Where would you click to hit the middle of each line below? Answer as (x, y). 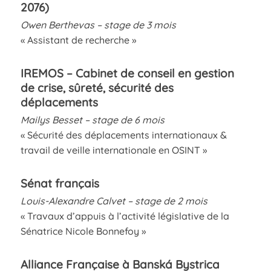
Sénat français (60, 183)
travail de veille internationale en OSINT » (113, 150)
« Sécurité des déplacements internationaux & (123, 135)
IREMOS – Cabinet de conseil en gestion (127, 73)
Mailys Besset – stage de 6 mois (92, 119)
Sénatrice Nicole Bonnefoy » (83, 231)
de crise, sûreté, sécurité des (97, 87)
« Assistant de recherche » (78, 40)
